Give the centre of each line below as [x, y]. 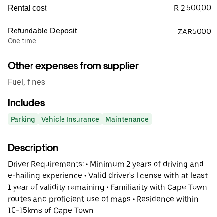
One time [22, 41]
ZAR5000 [194, 32]
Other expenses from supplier [73, 66]
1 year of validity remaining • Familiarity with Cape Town [108, 187]
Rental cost [27, 8]
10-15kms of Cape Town [51, 210]
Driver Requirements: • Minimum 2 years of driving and [106, 164]
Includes [26, 103]
